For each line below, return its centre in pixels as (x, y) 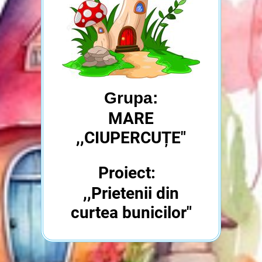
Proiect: (131, 173)
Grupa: (131, 98)
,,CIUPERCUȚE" (131, 138)
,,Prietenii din (131, 193)
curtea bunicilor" (131, 213)
